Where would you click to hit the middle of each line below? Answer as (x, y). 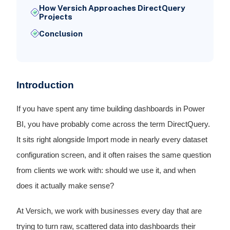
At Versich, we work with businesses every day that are (109, 211)
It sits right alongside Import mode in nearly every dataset (112, 140)
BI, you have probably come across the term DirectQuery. (113, 124)
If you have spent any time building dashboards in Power (110, 109)
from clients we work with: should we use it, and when (106, 171)
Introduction (45, 85)
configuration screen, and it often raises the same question (113, 155)
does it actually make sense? (65, 186)
